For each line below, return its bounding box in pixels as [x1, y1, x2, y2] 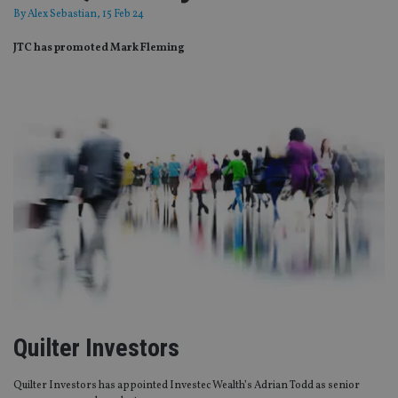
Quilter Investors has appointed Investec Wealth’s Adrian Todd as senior [13, 378, 360, 394]
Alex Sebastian [28, 7, 97, 22]
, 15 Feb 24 [97, 7, 144, 22]
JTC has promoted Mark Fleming [13, 41, 185, 56]
